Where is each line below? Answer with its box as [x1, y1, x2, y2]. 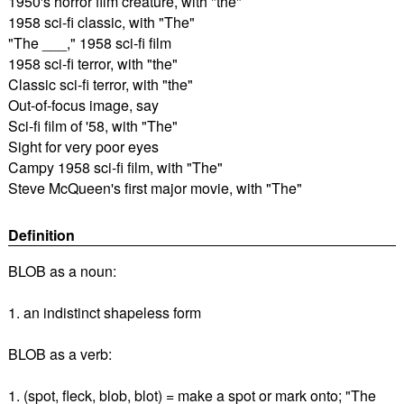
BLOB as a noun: [7, 260, 116, 281]
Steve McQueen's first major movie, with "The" [7, 177, 302, 198]
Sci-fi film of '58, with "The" [7, 115, 178, 136]
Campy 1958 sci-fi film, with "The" [7, 156, 223, 178]
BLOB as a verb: [7, 343, 112, 364]
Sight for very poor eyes [7, 135, 159, 157]
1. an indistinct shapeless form [7, 301, 201, 323]
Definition [7, 224, 75, 245]
